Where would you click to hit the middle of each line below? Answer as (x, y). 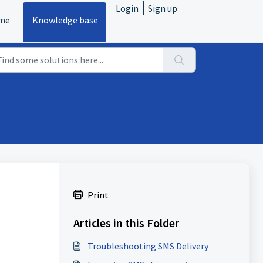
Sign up (163, 8)
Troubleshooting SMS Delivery (148, 246)
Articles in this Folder (126, 223)
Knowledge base (65, 20)
